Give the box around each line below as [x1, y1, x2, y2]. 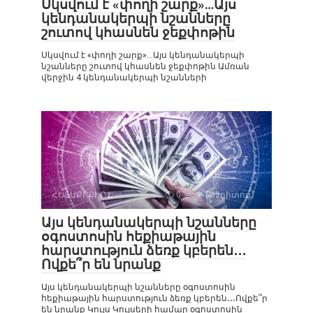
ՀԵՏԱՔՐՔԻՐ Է [52, 189, 113, 200]
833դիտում [203, 189, 254, 200]
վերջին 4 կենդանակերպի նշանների [41, 72, 207, 82]
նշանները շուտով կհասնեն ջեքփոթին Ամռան [41, 61, 249, 71]
